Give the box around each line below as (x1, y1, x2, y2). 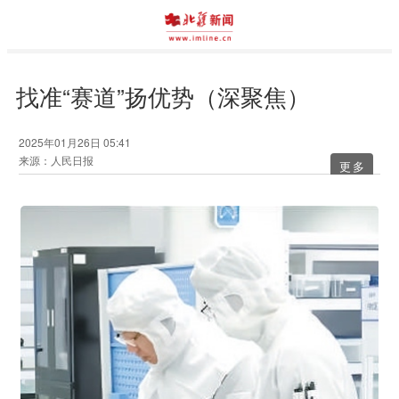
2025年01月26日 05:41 (18, 134, 131, 150)
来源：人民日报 (18, 152, 94, 167)
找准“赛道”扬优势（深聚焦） (16, 79, 310, 112)
